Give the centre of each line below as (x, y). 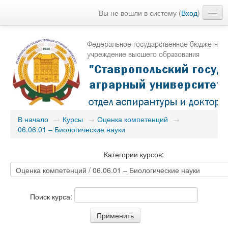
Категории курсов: (134, 154)
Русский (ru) (32, 33)
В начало (33, 119)
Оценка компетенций (133, 119)
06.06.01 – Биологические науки (72, 129)
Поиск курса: (52, 196)
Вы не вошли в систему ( (140, 13)
